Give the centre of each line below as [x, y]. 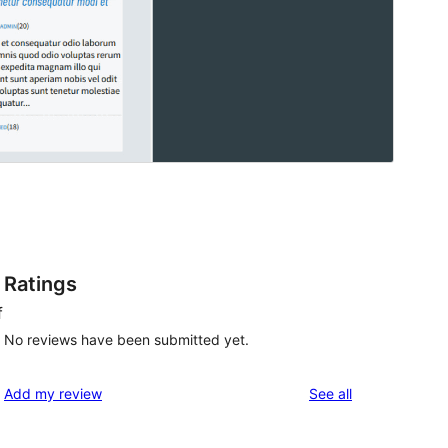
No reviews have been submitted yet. [126, 339]
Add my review [53, 393]
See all [330, 393]
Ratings [40, 284]
